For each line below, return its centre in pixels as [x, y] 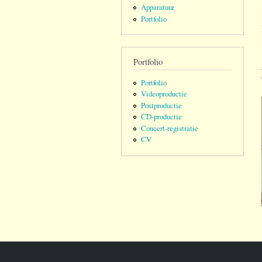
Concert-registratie [169, 128]
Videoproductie [164, 94]
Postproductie [161, 105]
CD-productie [161, 117]
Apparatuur [157, 8]
